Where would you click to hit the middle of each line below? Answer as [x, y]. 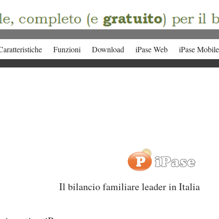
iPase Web [151, 49]
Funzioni [67, 49]
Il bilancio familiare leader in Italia [130, 186]
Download [108, 49]
